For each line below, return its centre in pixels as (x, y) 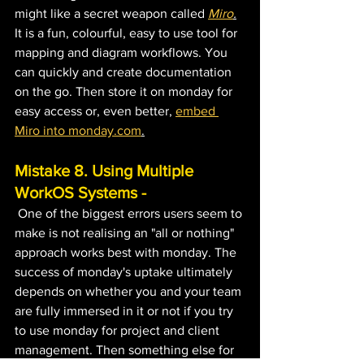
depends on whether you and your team (130, 291)
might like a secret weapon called (111, 13)
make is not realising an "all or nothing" (126, 232)
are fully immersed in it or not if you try (126, 310)
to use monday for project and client (119, 330)
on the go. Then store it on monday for (125, 91)
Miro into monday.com (78, 130)
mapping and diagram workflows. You (123, 52)
